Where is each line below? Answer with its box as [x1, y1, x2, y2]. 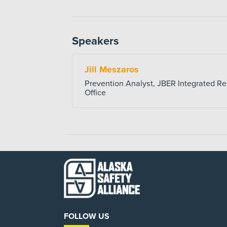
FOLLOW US [64, 211, 109, 222]
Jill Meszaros [85, 64, 139, 75]
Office [85, 88, 106, 98]
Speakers [72, 34, 119, 48]
